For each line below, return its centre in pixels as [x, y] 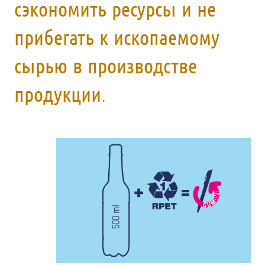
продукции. [60, 94]
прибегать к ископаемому [117, 37]
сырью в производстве [106, 66]
